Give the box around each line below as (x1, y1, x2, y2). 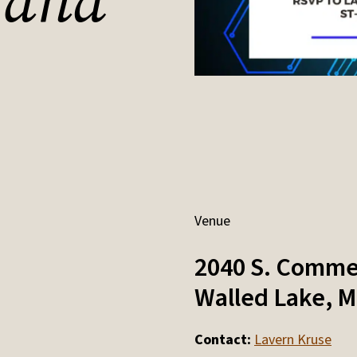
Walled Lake (194, 280, 325, 316)
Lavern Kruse (254, 330, 331, 350)
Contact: (194, 330, 251, 350)
